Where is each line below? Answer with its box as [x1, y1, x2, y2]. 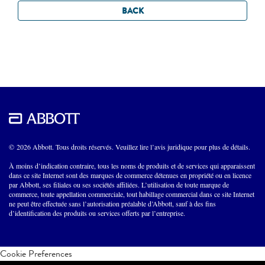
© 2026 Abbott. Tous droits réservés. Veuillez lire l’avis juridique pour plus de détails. [9, 141, 250, 151]
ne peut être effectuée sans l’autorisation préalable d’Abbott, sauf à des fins [9, 198, 216, 208]
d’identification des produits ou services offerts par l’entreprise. [9, 208, 185, 218]
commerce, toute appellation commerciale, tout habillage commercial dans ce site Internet [9, 189, 254, 199]
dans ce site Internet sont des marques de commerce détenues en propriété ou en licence [9, 170, 251, 180]
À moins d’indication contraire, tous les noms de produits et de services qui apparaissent [9, 160, 255, 170]
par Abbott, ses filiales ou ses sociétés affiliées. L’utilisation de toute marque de [9, 179, 229, 189]
